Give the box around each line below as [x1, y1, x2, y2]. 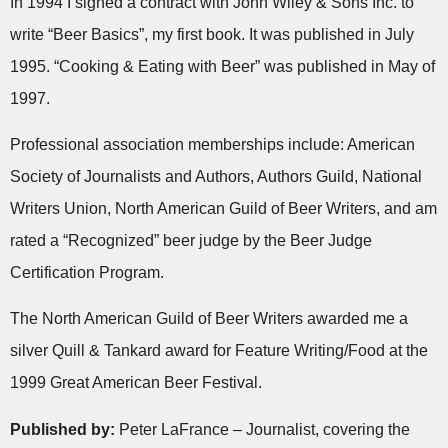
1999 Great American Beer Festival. [10, 374, 262, 392]
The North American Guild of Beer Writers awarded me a [10, 310, 408, 328]
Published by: [10, 420, 115, 438]
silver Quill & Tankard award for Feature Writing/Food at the [10, 342, 428, 360]
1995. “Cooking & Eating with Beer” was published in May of [10, 57, 435, 75]
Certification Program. [10, 263, 164, 281]
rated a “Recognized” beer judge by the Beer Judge [10, 231, 372, 249]
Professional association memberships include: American [10, 135, 415, 153]
